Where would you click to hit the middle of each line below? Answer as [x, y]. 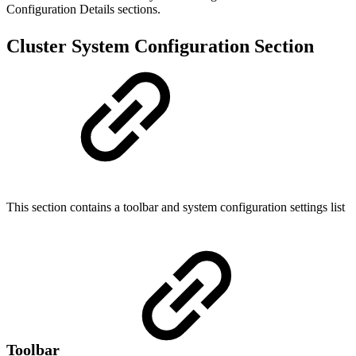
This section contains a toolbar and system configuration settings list [176, 207]
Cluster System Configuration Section [160, 46]
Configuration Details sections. [83, 10]
